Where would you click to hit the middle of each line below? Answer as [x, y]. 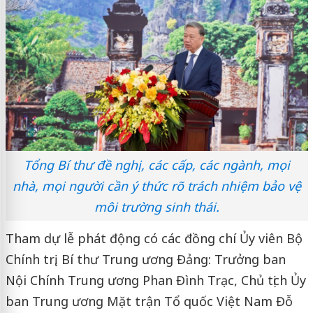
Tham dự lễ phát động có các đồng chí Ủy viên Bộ [154, 238]
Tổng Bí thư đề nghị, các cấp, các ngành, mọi [156, 165]
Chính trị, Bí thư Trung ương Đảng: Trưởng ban [145, 259]
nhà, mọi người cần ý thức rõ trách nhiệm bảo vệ [156, 185]
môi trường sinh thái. [156, 206]
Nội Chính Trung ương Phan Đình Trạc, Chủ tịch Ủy [155, 280]
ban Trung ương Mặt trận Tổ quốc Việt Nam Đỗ [149, 301]
